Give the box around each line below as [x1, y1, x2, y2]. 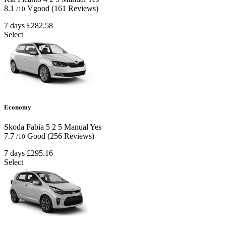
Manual [62, 123, 88, 132]
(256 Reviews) [47, 132, 94, 141]
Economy [4, 103, 31, 111]
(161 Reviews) [51, 4, 98, 13]
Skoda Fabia [4, 123, 44, 132]
